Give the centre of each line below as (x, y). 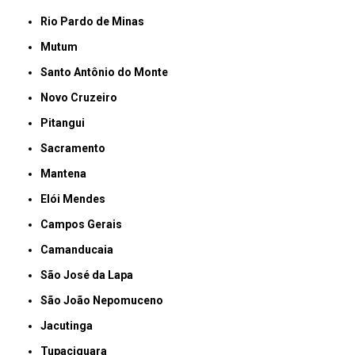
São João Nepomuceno (106, 301)
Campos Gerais (86, 225)
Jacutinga (70, 326)
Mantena (69, 174)
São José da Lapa (91, 275)
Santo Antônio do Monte (108, 73)
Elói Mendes (76, 199)
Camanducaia (81, 250)
